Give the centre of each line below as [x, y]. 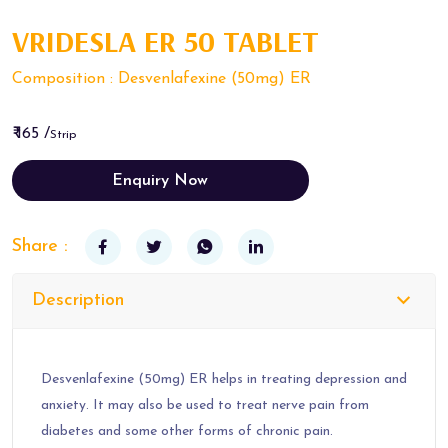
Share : [40, 246]
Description [78, 300]
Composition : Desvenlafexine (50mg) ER [161, 79]
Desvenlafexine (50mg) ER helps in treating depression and [224, 379]
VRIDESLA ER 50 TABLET [165, 41]
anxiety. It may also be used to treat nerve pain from [205, 405]
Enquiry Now [160, 181]
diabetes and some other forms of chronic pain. [189, 431]
